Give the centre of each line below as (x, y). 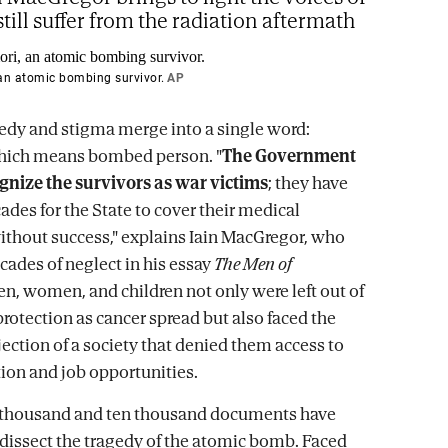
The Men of (253, 263)
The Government (289, 155)
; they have (308, 182)
